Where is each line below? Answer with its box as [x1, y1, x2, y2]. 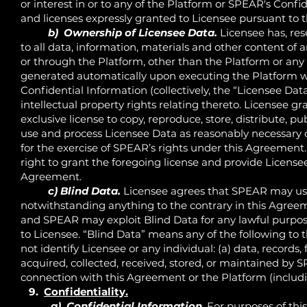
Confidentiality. [44, 284, 128, 298]
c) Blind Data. [48, 184, 121, 197]
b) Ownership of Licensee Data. [45, 25, 217, 39]
